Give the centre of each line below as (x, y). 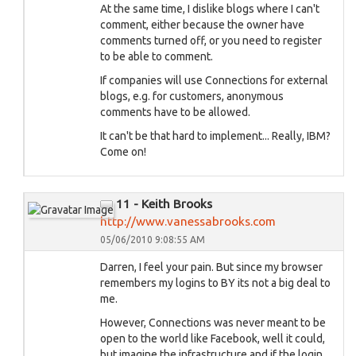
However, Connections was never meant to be (213, 323)
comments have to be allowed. (175, 112)
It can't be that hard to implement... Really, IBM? (215, 136)
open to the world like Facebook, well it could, (213, 339)
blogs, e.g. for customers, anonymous (192, 96)
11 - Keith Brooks (164, 204)
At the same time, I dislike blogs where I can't (210, 9)
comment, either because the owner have (202, 25)
